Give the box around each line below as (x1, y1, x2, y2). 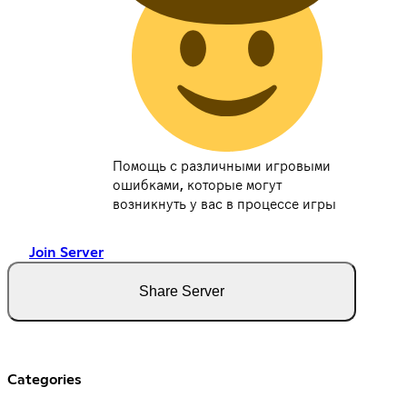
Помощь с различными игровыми (112, 159, 331, 174)
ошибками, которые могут (112, 178, 282, 194)
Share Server (139, 283, 224, 300)
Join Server (29, 245, 104, 261)
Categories (7, 372, 82, 388)
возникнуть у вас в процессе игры (112, 197, 336, 213)
